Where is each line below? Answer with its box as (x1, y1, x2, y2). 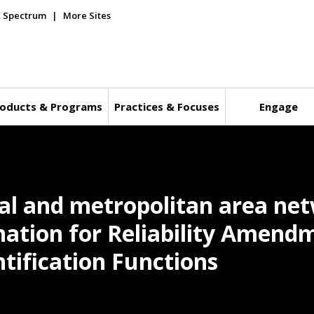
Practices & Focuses (114, 100, 219, 114)
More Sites (63, 9, 111, 22)
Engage (259, 100, 299, 114)
